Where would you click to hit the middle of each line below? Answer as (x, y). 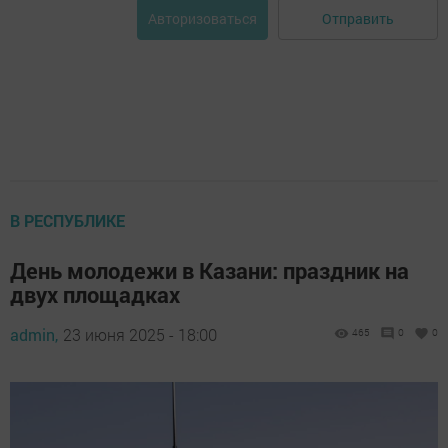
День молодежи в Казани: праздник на (209, 270)
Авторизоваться (202, 18)
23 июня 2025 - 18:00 (140, 334)
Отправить (358, 18)
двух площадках (95, 294)
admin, (34, 334)
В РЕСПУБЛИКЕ (67, 220)
